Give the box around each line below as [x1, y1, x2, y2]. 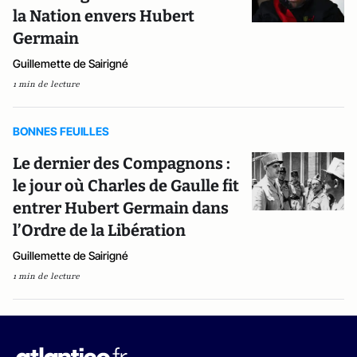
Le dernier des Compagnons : [13, 154, 230, 173]
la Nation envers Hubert [13, 6, 194, 25]
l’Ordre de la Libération [13, 221, 186, 240]
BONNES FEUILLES [13, 124, 109, 138]
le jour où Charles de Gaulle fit [13, 176, 239, 195]
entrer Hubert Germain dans [13, 198, 229, 218]
